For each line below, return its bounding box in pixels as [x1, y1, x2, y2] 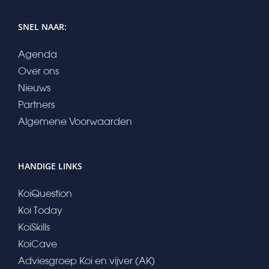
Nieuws [18, 82, 50, 94]
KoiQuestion [18, 187, 72, 200]
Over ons [18, 65, 59, 77]
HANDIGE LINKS [18, 160, 82, 172]
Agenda [18, 48, 57, 61]
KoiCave [18, 238, 57, 250]
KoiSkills [18, 221, 50, 234]
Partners [18, 98, 55, 111]
